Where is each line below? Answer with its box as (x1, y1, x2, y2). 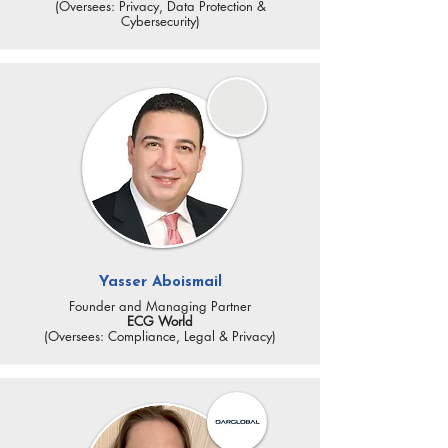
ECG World (127, 312, 193, 330)
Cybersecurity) (120, 12, 200, 30)
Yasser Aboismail (98, 275, 222, 290)
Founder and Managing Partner (69, 297, 251, 315)
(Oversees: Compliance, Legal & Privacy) (44, 327, 276, 345)
